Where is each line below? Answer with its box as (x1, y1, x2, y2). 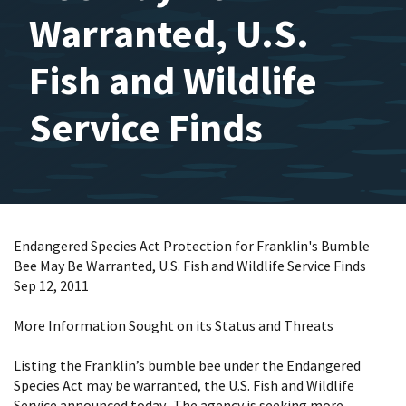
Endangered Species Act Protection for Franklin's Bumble (14, 237, 370, 255)
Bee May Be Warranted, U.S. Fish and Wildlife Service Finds (14, 256, 366, 275)
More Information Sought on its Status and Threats (14, 316, 333, 334)
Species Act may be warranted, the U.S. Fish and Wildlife (14, 376, 354, 394)
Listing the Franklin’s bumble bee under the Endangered (14, 356, 361, 374)
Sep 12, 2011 (14, 276, 89, 295)
